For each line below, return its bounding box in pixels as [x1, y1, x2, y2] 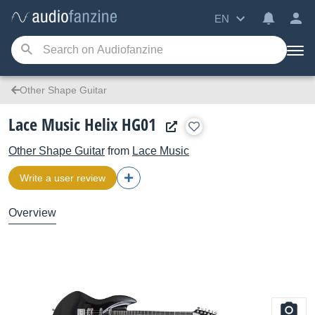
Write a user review [20, 172, 105, 184]
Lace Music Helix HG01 [8, 112, 156, 136]
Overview [8, 207, 57, 219]
